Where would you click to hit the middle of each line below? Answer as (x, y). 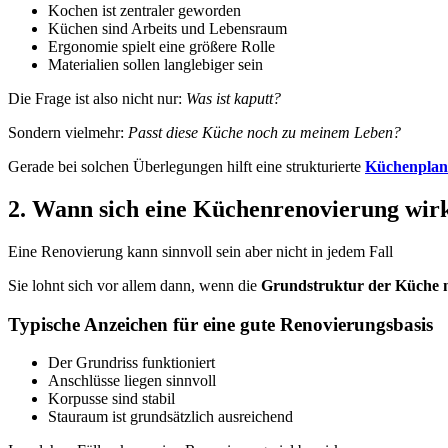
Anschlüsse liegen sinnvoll (132, 381)
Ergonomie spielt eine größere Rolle (161, 46)
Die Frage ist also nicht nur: (97, 98)
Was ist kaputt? (233, 98)
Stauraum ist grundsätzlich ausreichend (170, 417)
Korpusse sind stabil (111, 399)
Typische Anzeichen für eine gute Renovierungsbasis (220, 324)
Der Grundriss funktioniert (131, 363)
